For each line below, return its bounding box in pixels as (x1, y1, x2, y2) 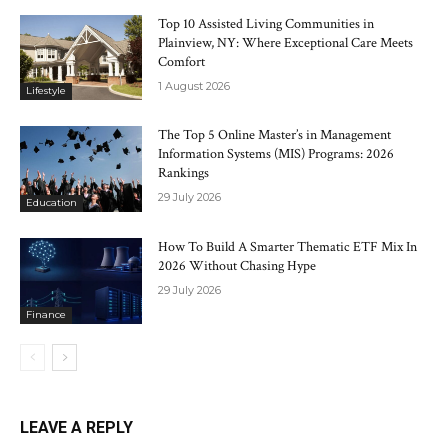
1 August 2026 (158, 78, 231, 93)
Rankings (158, 164, 210, 183)
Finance (26, 307, 66, 321)
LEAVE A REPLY (20, 417, 133, 437)
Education (26, 195, 77, 209)
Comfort (158, 52, 206, 71)
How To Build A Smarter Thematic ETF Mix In (158, 237, 418, 256)
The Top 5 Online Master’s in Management (158, 126, 392, 145)
